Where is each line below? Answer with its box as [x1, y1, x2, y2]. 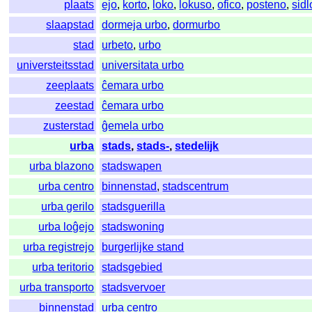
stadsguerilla [102, 201, 166, 213]
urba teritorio [32, 261, 95, 274]
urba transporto [19, 281, 95, 294]
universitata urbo [102, 59, 185, 72]
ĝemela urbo [102, 120, 164, 132]
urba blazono [29, 160, 95, 173]
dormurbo [173, 19, 221, 31]
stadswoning [102, 221, 165, 233]
